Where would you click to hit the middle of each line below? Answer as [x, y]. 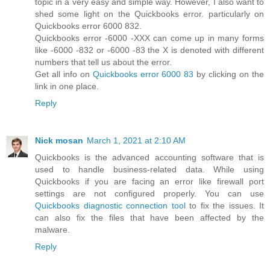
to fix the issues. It [224, 205]
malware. [52, 229]
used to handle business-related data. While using [149, 169]
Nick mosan [59, 140]
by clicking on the [229, 74]
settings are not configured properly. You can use [149, 193]
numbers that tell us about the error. [103, 62]
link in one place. [67, 86]
